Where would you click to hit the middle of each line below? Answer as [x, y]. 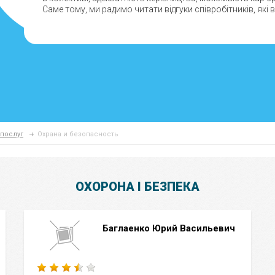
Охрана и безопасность [78, 134]
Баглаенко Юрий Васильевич [169, 228]
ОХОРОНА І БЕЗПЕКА [137, 187]
